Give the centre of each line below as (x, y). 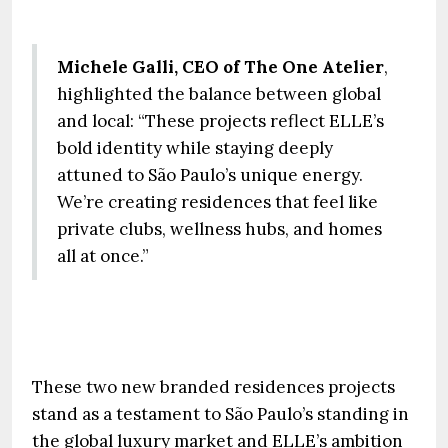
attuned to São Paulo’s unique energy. (210, 174)
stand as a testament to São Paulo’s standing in (220, 413)
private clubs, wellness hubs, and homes (219, 228)
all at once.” (103, 255)
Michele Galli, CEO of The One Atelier (220, 66)
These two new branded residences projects (213, 386)
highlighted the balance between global (219, 93)
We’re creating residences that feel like (217, 201)
